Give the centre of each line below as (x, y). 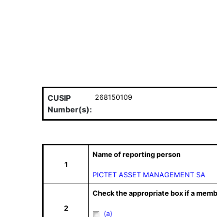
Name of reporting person (137, 154)
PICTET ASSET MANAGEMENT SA (149, 175)
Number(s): (70, 109)
